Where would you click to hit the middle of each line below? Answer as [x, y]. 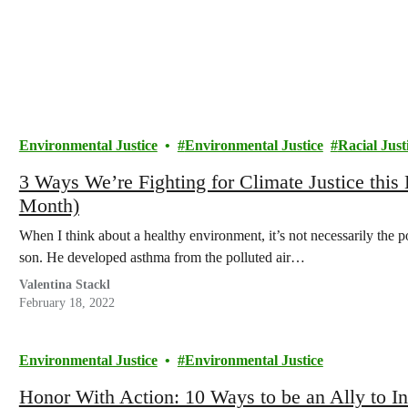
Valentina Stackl [64, 285]
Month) [49, 205]
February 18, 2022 [66, 303]
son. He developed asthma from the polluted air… [162, 257]
